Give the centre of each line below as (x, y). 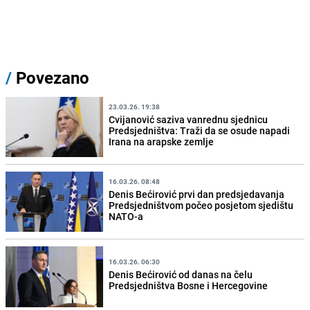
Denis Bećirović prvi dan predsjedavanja (197, 194)
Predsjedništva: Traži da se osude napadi (200, 130)
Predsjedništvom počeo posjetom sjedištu (201, 205)
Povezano (51, 78)
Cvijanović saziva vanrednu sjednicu (189, 119)
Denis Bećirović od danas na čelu (181, 274)
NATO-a (126, 216)
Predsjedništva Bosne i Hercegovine (189, 285)
